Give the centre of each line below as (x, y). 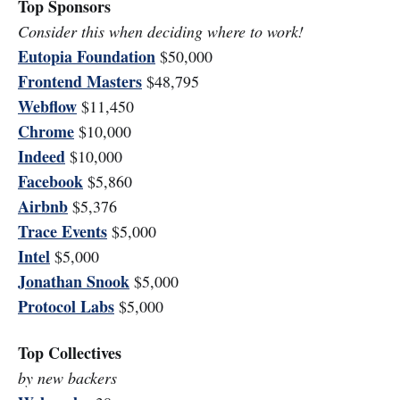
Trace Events (62, 232)
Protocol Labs (66, 307)
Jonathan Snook (74, 282)
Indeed (42, 157)
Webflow (47, 107)
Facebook (50, 182)
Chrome (46, 132)
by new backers (67, 378)
